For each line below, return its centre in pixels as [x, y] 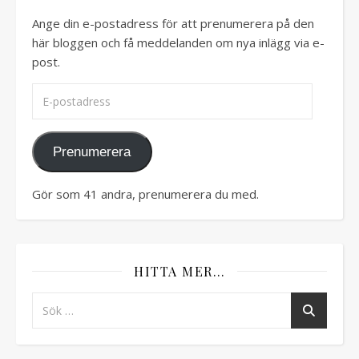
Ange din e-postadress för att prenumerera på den [173, 24]
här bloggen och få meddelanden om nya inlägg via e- [178, 43]
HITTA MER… [179, 271]
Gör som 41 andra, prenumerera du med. [145, 194]
